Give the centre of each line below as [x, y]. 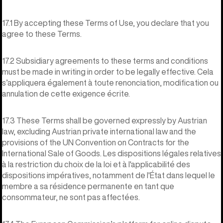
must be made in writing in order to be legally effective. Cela [108, 71]
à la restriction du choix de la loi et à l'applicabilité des [96, 164]
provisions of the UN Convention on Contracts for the [96, 142]
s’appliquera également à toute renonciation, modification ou [110, 82]
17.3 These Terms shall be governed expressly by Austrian [105, 120]
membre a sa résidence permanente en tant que [88, 186]
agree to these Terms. [42, 34]
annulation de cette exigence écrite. [66, 93]
